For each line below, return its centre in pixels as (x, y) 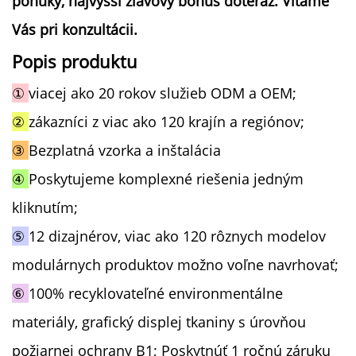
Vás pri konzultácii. (75, 29)
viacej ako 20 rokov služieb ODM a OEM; (163, 93)
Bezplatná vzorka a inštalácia (125, 150)
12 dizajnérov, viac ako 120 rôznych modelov (177, 236)
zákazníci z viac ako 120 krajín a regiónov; (166, 121)
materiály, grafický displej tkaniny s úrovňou (159, 321)
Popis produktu (75, 61)
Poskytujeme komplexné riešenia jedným (166, 178)
